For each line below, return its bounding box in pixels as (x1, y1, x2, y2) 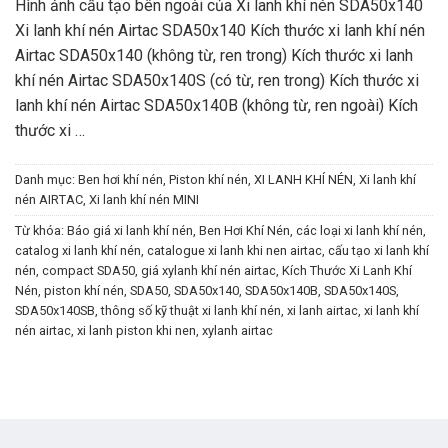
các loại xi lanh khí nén (296, 223, 423, 239)
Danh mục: (15, 172, 78, 188)
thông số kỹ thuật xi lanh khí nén (101, 303, 281, 319)
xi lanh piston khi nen (77, 323, 196, 339)
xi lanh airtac (287, 303, 358, 319)
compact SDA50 (42, 263, 135, 279)
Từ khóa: (15, 223, 67, 239)
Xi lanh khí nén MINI (89, 192, 199, 208)
